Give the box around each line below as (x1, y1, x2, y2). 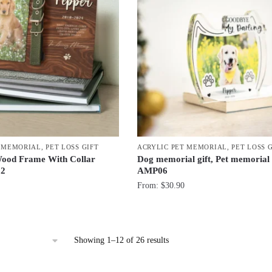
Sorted (168, 234, 191, 244)
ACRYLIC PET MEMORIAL (137, 143, 227, 151)
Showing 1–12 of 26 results (73, 235, 169, 245)
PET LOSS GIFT (46, 143, 99, 151)
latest (168, 261, 186, 271)
